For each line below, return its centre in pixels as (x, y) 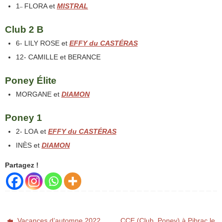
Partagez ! (22, 165)
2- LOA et (32, 132)
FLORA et (40, 6)
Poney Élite (31, 81)
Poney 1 (24, 118)
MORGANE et (38, 94)
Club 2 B (24, 30)
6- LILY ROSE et (42, 43)
